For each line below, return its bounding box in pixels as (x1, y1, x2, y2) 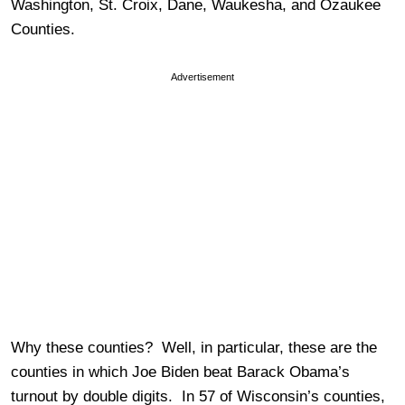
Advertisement (171, 71, 234, 82)
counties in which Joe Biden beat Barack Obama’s (11, 363, 350, 381)
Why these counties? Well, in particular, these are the (11, 338, 377, 356)
